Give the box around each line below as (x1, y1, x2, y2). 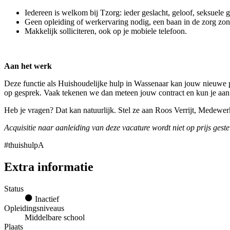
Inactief (33, 194, 59, 203)
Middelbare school (25, 213, 85, 222)
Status (4, 184, 24, 193)
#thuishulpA (4, 141, 44, 150)
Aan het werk (4, 62, 52, 71)
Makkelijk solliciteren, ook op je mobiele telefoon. (25, 27, 187, 36)
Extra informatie (4, 160, 93, 174)
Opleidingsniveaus (4, 203, 64, 213)
